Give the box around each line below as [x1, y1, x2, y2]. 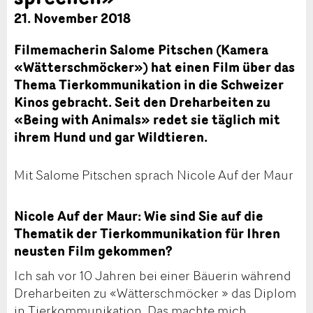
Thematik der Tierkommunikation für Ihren [14, 224, 280, 244]
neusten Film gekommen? [14, 241, 172, 261]
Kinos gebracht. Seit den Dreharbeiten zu [14, 92, 270, 112]
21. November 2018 [14, 8, 131, 29]
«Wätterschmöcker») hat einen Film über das [14, 57, 295, 78]
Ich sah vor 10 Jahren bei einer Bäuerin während [14, 265, 291, 284]
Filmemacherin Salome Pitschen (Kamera [14, 40, 268, 60]
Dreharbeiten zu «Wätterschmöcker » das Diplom [14, 283, 296, 302]
